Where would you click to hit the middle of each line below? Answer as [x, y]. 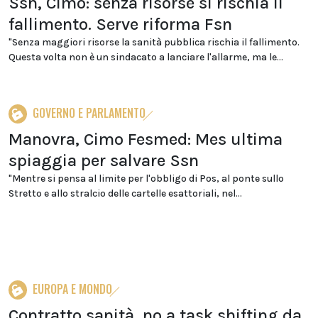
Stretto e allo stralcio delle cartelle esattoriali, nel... [125, 193]
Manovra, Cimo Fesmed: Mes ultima [146, 139]
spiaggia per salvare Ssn [104, 160]
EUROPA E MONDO [72, 289]
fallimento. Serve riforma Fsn [120, 24]
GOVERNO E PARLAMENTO [89, 113]
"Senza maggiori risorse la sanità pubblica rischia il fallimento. [154, 42]
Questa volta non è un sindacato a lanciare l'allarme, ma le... [146, 57]
